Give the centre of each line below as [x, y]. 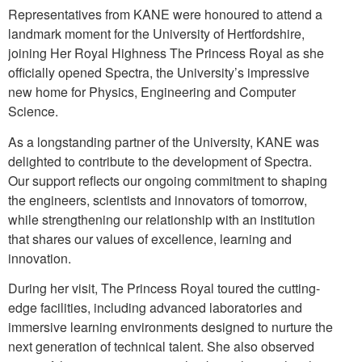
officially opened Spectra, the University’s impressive [159, 72]
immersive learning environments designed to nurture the [170, 327]
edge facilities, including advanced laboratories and [155, 308]
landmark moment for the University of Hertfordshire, [156, 34]
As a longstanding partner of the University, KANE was [164, 141]
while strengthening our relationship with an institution [162, 219]
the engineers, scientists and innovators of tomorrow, [158, 200]
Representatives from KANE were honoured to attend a [165, 14]
